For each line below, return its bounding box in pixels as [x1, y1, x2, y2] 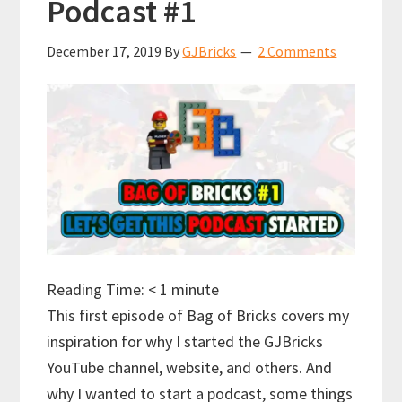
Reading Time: [47, 279, 149, 301]
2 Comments [258, 41, 337, 60]
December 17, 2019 [47, 41, 162, 60]
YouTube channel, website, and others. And [47, 357, 333, 379]
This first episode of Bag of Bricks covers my [47, 305, 350, 327]
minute [171, 279, 220, 301]
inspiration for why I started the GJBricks [47, 331, 324, 353]
